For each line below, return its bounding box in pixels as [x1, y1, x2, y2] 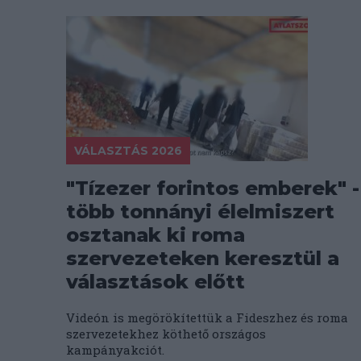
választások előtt [66, 270, 245, 293]
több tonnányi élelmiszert [66, 200, 334, 223]
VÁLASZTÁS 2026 [74, 143, 182, 158]
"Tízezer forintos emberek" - [66, 176, 359, 200]
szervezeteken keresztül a [66, 247, 339, 270]
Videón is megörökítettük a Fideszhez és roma [66, 309, 348, 326]
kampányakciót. [66, 342, 164, 358]
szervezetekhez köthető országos [66, 326, 266, 342]
